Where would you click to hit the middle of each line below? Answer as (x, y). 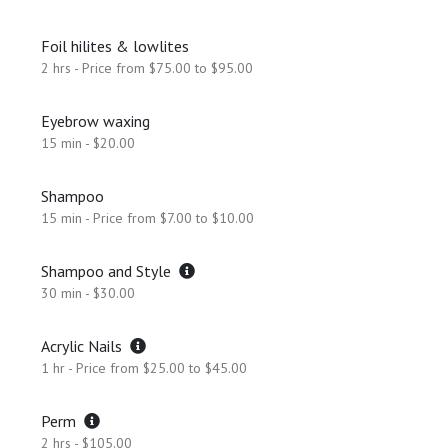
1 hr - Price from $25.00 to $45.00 (144, 368)
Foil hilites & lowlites (115, 46)
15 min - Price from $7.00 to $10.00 (147, 218)
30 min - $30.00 (88, 293)
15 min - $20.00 (88, 143)
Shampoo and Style (110, 271)
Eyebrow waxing (95, 121)
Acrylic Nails (85, 346)
